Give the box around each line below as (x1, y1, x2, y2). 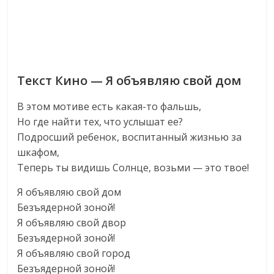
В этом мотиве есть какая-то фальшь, (17, 100, 202, 113)
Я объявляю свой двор (17, 216, 127, 229)
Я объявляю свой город (17, 246, 131, 260)
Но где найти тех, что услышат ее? (17, 115, 183, 128)
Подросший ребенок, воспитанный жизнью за (17, 130, 242, 144)
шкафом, (17, 146, 60, 159)
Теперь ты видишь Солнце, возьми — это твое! (17, 161, 250, 174)
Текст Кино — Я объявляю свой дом (17, 72, 242, 89)
